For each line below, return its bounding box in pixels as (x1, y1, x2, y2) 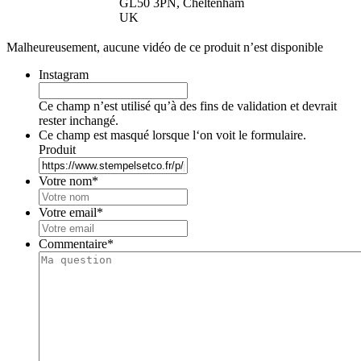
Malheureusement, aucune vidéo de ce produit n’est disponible (6, 40, 323, 55)
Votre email (39, 205, 97, 220)
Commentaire (39, 237, 107, 251)
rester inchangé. (39, 114, 118, 128)
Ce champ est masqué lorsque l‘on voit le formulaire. (39, 128, 306, 143)
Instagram (39, 68, 89, 82)
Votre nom (39, 174, 92, 189)
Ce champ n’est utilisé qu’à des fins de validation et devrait (39, 99, 337, 114)
